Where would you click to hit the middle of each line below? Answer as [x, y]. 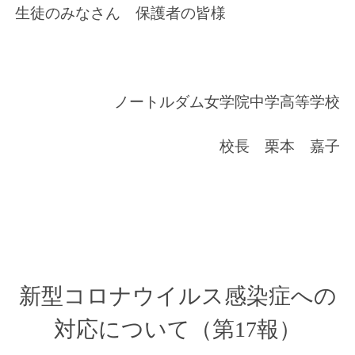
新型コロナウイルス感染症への [177, 296]
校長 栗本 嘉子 [280, 147]
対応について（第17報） [177, 330]
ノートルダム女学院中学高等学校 [227, 102]
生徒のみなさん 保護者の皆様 [120, 13]
